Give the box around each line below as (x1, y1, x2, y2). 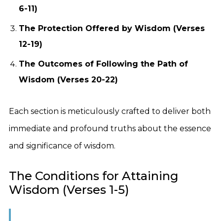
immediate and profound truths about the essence (9, 124, 211, 133)
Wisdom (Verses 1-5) (9, 183, 129, 197)
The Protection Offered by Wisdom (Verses (19, 24, 205, 33)
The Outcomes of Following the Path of (19, 59, 188, 69)
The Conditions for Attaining (9, 169, 179, 183)
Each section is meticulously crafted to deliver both (9, 107, 211, 116)
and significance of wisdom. (9, 141, 115, 150)
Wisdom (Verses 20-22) (19, 75, 118, 84)
